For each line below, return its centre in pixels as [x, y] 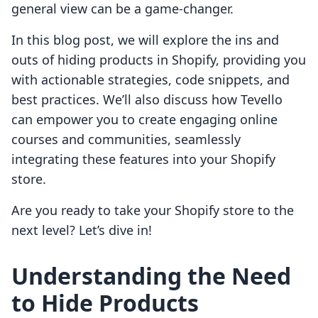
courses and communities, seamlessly [126, 139]
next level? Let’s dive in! [82, 230]
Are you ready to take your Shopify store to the [153, 210]
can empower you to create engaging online [144, 120]
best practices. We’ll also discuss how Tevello [147, 100]
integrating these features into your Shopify [143, 159]
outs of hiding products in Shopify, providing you [159, 60]
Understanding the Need [151, 276]
